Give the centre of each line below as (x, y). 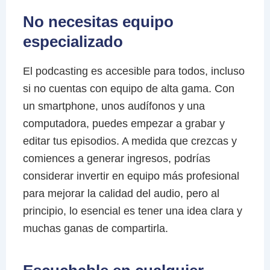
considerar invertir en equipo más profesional (131, 176)
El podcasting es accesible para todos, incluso (133, 71)
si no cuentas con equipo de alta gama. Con (128, 88)
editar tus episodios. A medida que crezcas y (130, 141)
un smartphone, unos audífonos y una (114, 106)
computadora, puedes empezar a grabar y (124, 123)
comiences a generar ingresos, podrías (116, 158)
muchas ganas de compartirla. (95, 228)
